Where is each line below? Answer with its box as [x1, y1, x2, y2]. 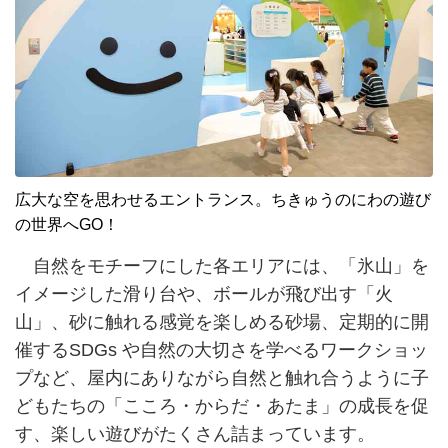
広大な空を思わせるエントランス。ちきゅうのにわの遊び [15, 190, 431, 208]
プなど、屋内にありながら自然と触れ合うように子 [15, 367, 429, 388]
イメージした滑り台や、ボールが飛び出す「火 [15, 283, 393, 304]
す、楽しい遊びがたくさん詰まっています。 [15, 423, 375, 444]
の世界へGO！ [15, 215, 119, 233]
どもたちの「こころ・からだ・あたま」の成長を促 [15, 395, 429, 416]
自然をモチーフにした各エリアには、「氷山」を [15, 255, 429, 276]
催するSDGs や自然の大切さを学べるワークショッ [15, 339, 428, 360]
